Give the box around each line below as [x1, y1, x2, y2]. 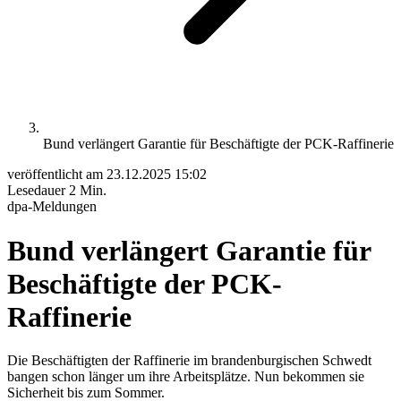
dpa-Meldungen [7, 199, 97, 215]
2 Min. [69, 183, 107, 199]
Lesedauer [7, 183, 69, 199]
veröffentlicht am [7, 166, 107, 183]
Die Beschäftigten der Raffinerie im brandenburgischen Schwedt [7, 353, 371, 369]
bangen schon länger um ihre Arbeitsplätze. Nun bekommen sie [7, 369, 364, 385]
